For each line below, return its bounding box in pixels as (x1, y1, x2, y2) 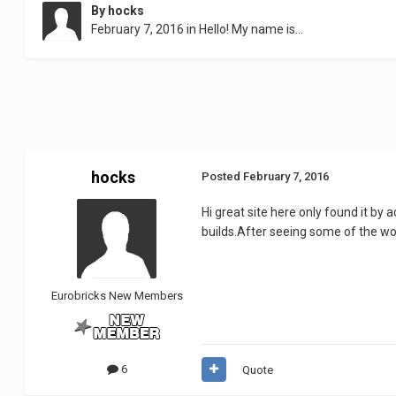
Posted (202, 170, 244, 184)
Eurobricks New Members (50, 289, 183, 303)
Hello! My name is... (199, 22, 304, 37)
